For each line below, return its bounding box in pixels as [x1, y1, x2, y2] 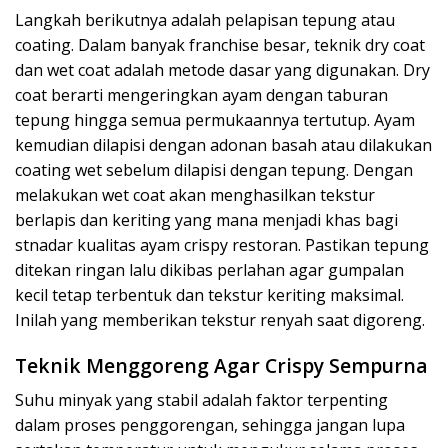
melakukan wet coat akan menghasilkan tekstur [15, 184, 375, 207]
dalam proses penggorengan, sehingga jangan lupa [15, 413, 405, 436]
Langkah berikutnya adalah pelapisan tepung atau [15, 9, 395, 32]
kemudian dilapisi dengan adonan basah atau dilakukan [15, 134, 432, 157]
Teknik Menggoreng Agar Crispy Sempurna [15, 351, 428, 379]
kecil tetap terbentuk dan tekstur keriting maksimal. [15, 284, 404, 307]
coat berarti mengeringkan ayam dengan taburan [15, 84, 388, 107]
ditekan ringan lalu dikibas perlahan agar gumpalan [15, 259, 404, 282]
